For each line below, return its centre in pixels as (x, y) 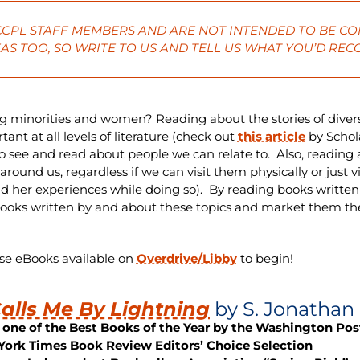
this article (271, 136)
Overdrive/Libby (186, 258)
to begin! (265, 258)
